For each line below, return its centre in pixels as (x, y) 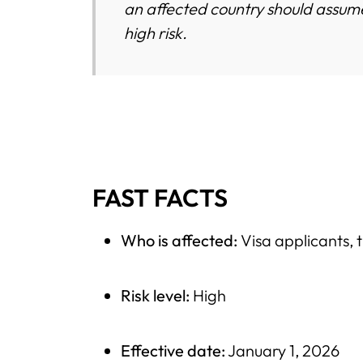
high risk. (156, 32)
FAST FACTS (160, 197)
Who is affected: (179, 240)
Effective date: (173, 350)
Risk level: (156, 295)
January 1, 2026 (283, 350)
